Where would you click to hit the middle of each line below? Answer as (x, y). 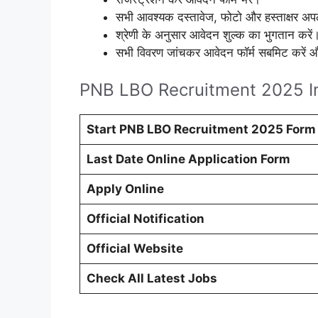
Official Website (135, 248)
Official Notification (145, 218)
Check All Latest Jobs (152, 278)
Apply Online (125, 188)
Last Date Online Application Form (188, 159)
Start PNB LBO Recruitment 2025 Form (201, 129)
